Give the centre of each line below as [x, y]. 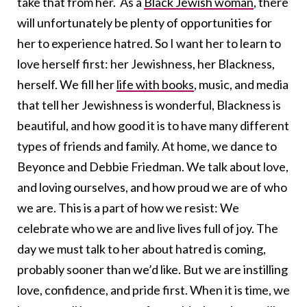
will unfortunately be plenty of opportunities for [145, 22]
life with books [155, 84]
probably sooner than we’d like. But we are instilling [152, 269]
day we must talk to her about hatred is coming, [142, 248]
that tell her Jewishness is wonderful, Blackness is [149, 105]
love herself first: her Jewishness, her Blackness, [146, 63]
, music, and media [241, 84]
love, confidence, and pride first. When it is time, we [153, 290]
